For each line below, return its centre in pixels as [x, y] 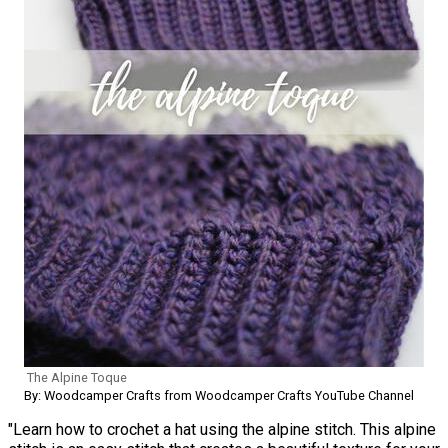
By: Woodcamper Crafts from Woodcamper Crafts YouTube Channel [219, 396]
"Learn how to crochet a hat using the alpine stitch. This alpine [222, 430]
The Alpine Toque [77, 378]
